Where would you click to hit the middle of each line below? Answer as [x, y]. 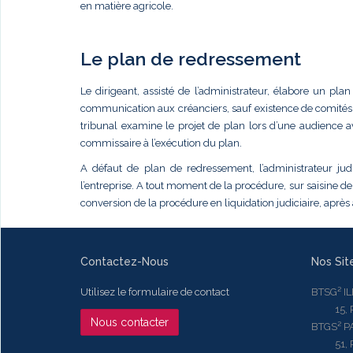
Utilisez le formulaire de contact [155, 292]
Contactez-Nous [124, 261]
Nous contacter [130, 322]
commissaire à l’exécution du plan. [161, 143]
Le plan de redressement [191, 59]
